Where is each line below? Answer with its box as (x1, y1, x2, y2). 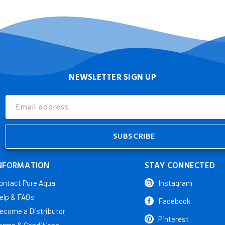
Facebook (158, 196, 190, 205)
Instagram (158, 178, 192, 187)
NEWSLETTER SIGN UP (69, 71, 156, 84)
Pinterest (158, 214, 189, 223)
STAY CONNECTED (144, 159, 215, 172)
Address (6, 101, 33, 110)
